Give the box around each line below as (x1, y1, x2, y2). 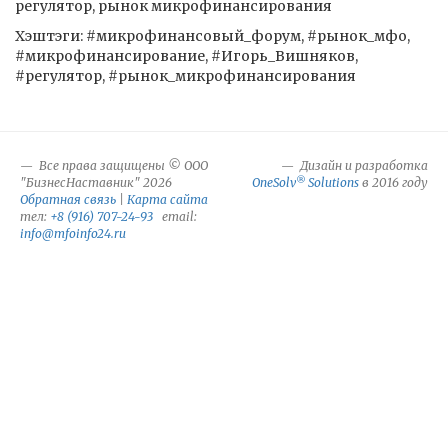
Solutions (305, 175, 359, 190)
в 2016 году (359, 175, 428, 190)
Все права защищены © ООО (36, 158, 208, 173)
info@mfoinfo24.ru (20, 226, 126, 241)
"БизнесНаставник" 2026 (20, 175, 172, 190)
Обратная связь (20, 192, 116, 207)
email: (153, 209, 197, 224)
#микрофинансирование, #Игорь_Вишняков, (15, 47, 358, 65)
